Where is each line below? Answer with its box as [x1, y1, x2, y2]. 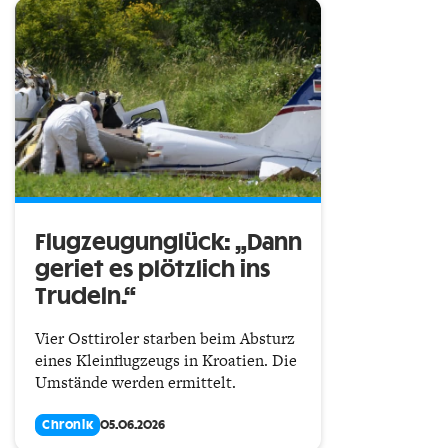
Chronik [42, 418, 94, 431]
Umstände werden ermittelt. [35, 370, 236, 394]
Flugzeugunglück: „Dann [35, 231, 302, 254]
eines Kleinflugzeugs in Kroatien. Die [35, 348, 297, 372]
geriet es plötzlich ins [35, 258, 270, 281]
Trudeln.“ [35, 285, 141, 308]
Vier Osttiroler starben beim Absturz [35, 326, 295, 350]
